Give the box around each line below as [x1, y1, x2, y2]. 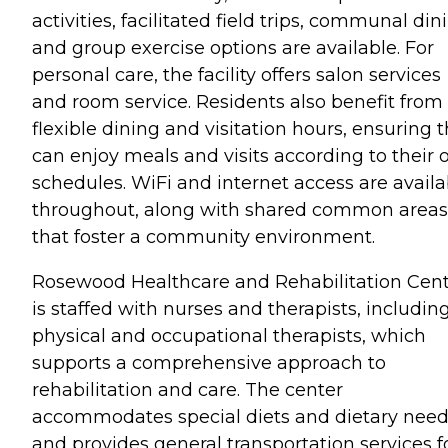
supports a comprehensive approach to [32, 351, 386, 374]
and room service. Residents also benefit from [32, 90, 443, 113]
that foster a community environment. [32, 225, 375, 248]
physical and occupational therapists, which [32, 324, 426, 347]
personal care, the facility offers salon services [32, 63, 441, 86]
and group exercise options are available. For [32, 36, 434, 59]
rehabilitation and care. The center [32, 378, 343, 401]
